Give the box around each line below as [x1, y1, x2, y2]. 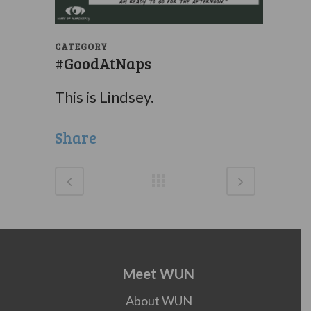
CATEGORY [54, 40, 108, 53]
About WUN [125, 293, 192, 308]
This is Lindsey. [54, 87, 154, 106]
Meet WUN [123, 265, 194, 282]
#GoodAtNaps [54, 53, 151, 74]
